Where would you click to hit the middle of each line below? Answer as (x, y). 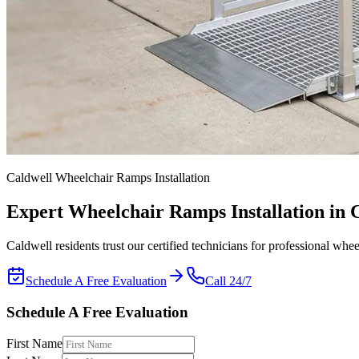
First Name (34, 344)
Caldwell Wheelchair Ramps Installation (108, 177)
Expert (37, 211)
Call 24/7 (228, 280)
